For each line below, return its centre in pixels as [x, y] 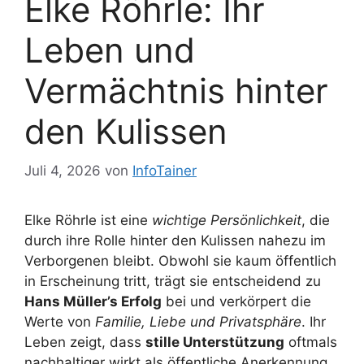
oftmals [311, 342]
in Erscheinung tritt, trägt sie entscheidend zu [173, 282]
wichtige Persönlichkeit [227, 221]
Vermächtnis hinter [176, 90]
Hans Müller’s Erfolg [93, 302]
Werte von [60, 322]
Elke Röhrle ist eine [88, 221]
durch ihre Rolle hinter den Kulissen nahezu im [175, 241]
